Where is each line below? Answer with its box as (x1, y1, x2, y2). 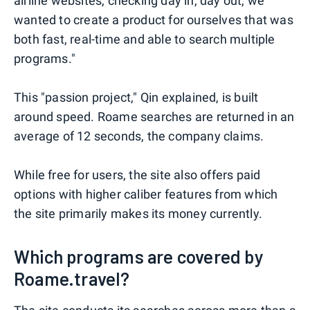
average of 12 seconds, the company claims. (14, 129, 264, 144)
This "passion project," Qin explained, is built (14, 90, 259, 105)
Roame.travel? (14, 268, 130, 290)
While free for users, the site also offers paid (14, 167, 261, 183)
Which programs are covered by (14, 246, 264, 268)
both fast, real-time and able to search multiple (14, 32, 275, 47)
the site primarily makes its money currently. (14, 206, 263, 221)
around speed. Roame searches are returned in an (14, 109, 295, 125)
